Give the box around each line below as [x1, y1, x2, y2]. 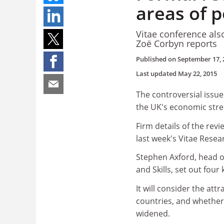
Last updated [136, 69, 178, 78]
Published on [136, 54, 177, 63]
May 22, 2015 [178, 69, 217, 78]
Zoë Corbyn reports [136, 37, 217, 49]
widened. [136, 207, 170, 219]
